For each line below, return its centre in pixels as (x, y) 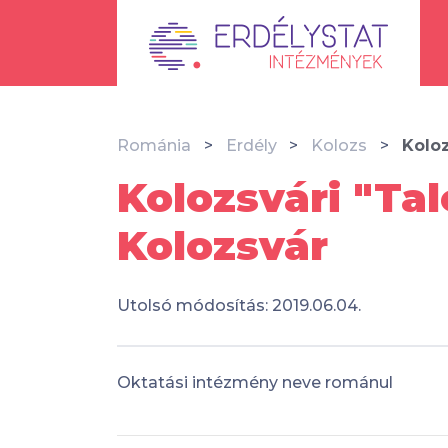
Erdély (251, 145)
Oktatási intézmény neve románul (255, 382)
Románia (154, 145)
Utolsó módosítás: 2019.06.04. (239, 305)
